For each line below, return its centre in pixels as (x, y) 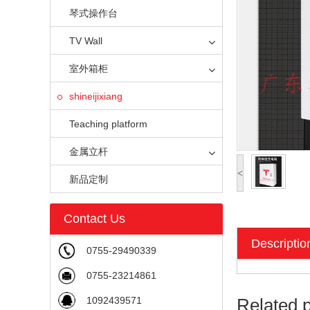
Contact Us (94, 219)
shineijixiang (96, 96)
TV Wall (86, 41)
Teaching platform (108, 124)
